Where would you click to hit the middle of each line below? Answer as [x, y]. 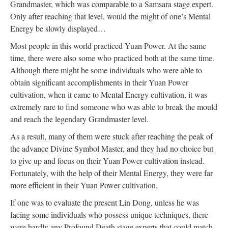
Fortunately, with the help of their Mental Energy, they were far [111, 173]
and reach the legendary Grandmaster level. [79, 119]
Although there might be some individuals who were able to [106, 70]
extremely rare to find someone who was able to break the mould [114, 107]
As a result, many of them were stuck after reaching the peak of [111, 136]
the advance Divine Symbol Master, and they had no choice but [112, 148]
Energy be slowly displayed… [58, 28]
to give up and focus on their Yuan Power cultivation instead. [107, 161]
